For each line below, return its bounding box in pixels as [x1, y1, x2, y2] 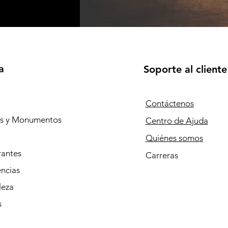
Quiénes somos [145, 133, 203, 143]
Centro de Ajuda [145, 116, 208, 126]
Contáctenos [145, 98, 194, 108]
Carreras [145, 150, 178, 160]
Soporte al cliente [143, 63, 227, 75]
